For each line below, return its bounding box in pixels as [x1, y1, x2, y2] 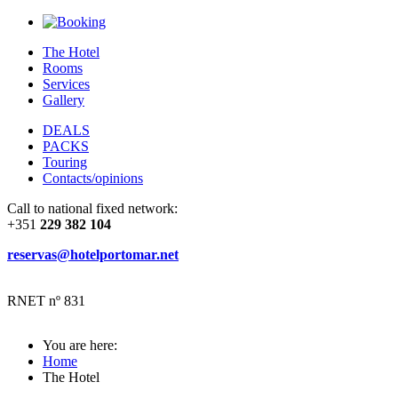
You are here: [43, 338, 124, 353]
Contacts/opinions [43, 171, 143, 186]
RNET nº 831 [7, 293, 85, 308]
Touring [43, 155, 87, 170]
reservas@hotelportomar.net [7, 247, 179, 262]
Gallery [43, 92, 84, 107]
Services [43, 76, 90, 92]
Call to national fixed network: [7, 201, 178, 216]
